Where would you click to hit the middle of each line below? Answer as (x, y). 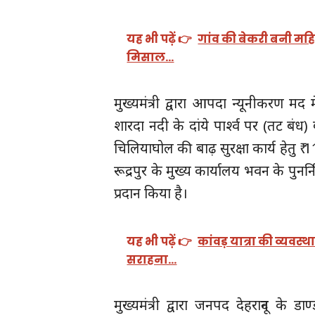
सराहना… (152, 259)
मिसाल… (150, 58)
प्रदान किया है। (151, 193)
